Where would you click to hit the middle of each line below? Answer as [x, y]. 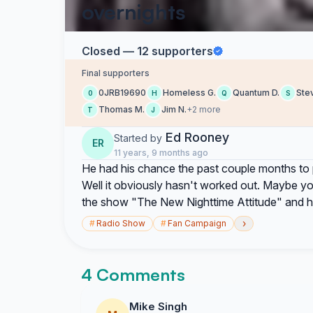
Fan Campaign [197, 223]
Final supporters [116, 73]
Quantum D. [256, 93]
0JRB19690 [122, 93]
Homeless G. [189, 93]
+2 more [204, 109]
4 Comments [133, 275]
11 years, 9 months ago [161, 153]
